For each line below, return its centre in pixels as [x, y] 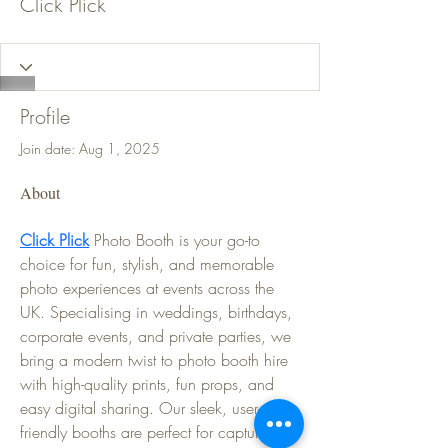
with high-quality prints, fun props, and [149, 384]
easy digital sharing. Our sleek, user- [140, 408]
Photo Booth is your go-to [177, 240]
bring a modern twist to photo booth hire [156, 360]
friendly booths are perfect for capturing [152, 432]
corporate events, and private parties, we [158, 336]
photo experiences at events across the [149, 288]
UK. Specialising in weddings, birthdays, [158, 312]
